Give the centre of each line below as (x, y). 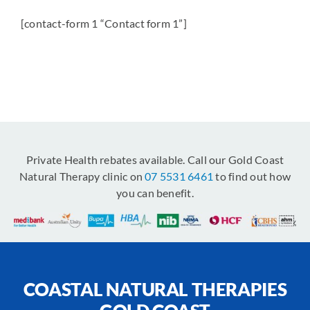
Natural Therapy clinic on (82, 176)
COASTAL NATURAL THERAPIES (155, 290)
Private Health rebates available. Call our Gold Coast (155, 160)
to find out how (252, 176)
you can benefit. (155, 193)
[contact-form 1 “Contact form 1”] (104, 24)
